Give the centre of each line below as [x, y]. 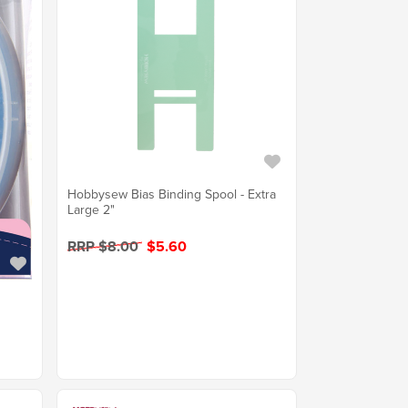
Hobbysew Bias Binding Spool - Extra [171, 195]
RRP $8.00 [104, 247]
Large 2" [91, 210]
